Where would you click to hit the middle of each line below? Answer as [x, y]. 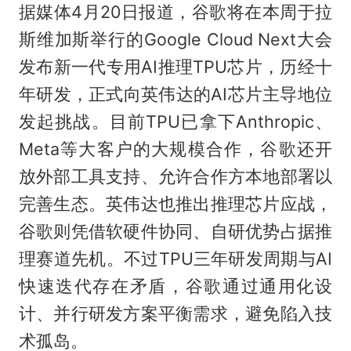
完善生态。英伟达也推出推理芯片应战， [175, 203]
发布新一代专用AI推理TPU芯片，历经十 [175, 66]
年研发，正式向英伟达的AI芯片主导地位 [175, 94]
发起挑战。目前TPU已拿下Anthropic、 [175, 121]
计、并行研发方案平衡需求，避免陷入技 [175, 313]
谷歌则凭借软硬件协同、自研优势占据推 [175, 231]
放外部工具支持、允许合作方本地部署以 [175, 176]
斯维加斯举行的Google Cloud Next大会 [175, 39]
